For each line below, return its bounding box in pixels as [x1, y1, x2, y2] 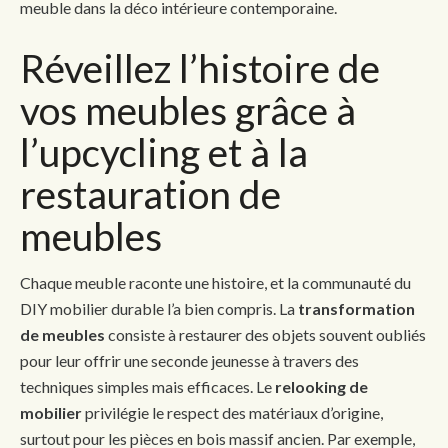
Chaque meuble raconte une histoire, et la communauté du [20, 272, 411, 292]
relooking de [275, 376, 368, 396]
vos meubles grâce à [20, 86, 356, 133]
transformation [298, 298, 415, 318]
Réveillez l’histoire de [20, 44, 380, 91]
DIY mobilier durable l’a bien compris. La [20, 298, 298, 318]
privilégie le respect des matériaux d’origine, [82, 402, 383, 422]
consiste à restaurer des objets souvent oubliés [105, 324, 426, 344]
